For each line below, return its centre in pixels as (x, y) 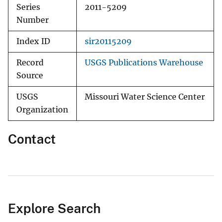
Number (32, 20)
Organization (42, 110)
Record (30, 63)
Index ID (33, 42)
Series (28, 7)
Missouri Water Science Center (145, 97)
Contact (32, 139)
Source (30, 76)
